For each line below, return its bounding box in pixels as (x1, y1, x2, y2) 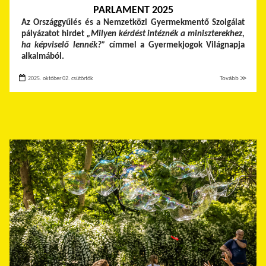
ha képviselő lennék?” (21, 40, 106, 50)
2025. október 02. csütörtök (27, 75, 93, 82)
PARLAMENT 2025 (93, 4, 173, 16)
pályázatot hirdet (21, 29, 87, 39)
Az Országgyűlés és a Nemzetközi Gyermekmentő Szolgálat (21, 18, 245, 27)
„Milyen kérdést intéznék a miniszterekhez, (86, 29, 245, 39)
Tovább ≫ (220, 75, 247, 82)
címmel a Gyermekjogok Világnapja (105, 40, 245, 50)
